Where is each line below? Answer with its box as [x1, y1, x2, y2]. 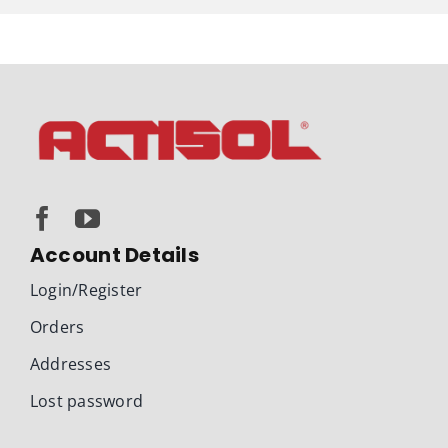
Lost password [29, 389, 144, 412]
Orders [29, 315, 85, 338]
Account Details [29, 240, 199, 269]
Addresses [29, 352, 112, 375]
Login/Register [29, 278, 143, 301]
